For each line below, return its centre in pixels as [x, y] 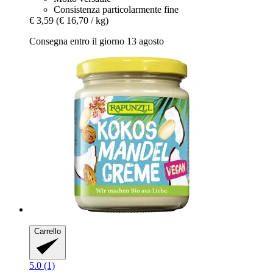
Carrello [48, 231]
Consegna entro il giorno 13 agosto [97, 41]
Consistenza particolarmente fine [116, 9]
